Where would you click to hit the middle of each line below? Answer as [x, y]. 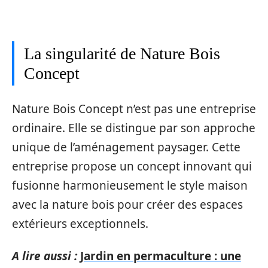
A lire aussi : [45, 256]
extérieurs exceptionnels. [80, 223]
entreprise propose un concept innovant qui [132, 166]
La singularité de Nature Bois [122, 54]
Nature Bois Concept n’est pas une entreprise [134, 109]
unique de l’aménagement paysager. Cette [126, 147]
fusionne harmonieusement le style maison [130, 185]
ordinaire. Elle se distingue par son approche [134, 128]
